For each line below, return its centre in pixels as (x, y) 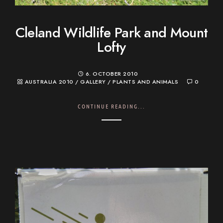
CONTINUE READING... (111, 106)
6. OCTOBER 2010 (112, 74)
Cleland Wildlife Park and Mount (111, 33)
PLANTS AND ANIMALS (146, 82)
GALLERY (93, 82)
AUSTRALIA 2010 (49, 82)
